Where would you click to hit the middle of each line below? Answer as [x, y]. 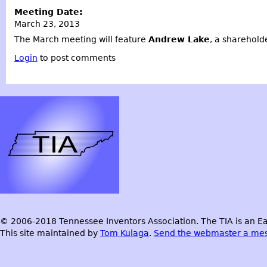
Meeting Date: [50, 12]
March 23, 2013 [47, 24]
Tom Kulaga [125, 233]
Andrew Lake [179, 39]
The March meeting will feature [81, 39]
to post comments [76, 58]
